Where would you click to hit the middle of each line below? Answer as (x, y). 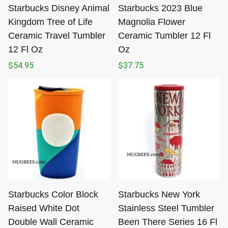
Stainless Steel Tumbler (166, 208)
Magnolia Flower (152, 22)
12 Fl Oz (25, 50)
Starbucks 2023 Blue (160, 8)
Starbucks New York (159, 195)
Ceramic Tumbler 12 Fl (164, 36)
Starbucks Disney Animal (59, 8)
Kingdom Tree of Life (50, 22)
